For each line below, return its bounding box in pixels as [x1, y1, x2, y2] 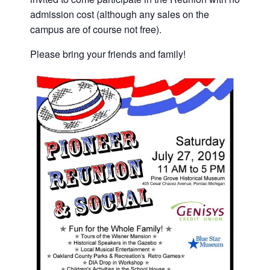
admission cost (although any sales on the [30, 7, 209, 21]
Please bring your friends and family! [30, 46, 186, 61]
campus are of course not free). [30, 22, 162, 36]
